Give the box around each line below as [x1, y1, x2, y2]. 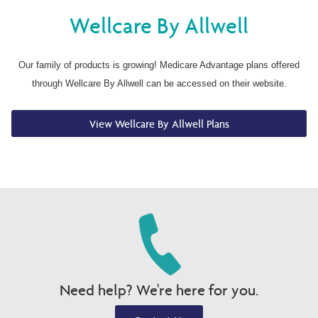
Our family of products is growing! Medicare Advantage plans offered [18, 60, 300, 71]
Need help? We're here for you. [60, 280, 258, 300]
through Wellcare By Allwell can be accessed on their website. [31, 78, 287, 89]
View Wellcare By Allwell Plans [89, 116, 229, 131]
